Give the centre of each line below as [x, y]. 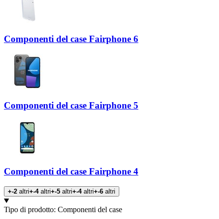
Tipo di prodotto [29, 210]
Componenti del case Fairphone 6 [71, 39]
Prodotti [24, 203]
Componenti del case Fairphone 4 [71, 172]
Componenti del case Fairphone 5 [71, 105]
